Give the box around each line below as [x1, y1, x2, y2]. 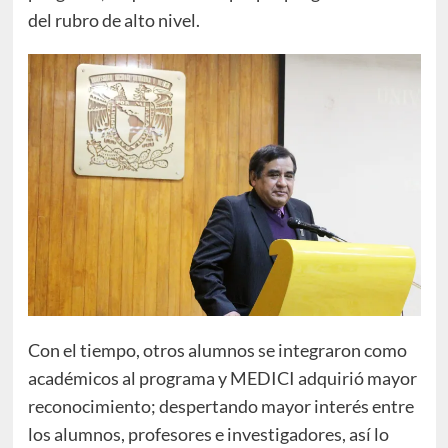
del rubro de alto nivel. [27, 8, 200, 31]
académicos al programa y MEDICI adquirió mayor [27, 366, 417, 389]
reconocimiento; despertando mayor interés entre [27, 394, 414, 417]
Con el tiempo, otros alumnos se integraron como [27, 338, 407, 361]
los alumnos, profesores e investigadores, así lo [27, 422, 389, 445]
